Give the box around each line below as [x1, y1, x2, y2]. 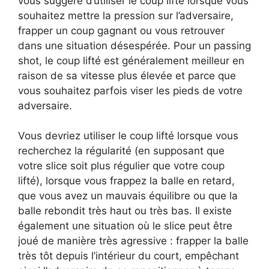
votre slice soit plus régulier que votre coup [18, 160, 225, 172]
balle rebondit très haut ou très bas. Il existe [18, 205, 232, 217]
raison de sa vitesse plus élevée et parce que [18, 69, 236, 82]
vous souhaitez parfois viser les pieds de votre [18, 84, 243, 97]
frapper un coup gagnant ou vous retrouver [18, 24, 225, 37]
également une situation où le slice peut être [18, 220, 232, 232]
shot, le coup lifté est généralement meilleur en [18, 54, 244, 67]
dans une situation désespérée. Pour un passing [18, 39, 251, 52]
